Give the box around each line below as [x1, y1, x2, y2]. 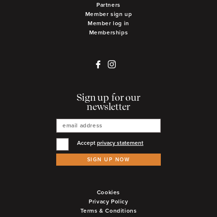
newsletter [87, 102, 130, 112]
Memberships [89, 29, 128, 36]
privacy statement [97, 139, 143, 147]
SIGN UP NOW [87, 156, 130, 163]
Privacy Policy [89, 198, 128, 206]
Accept [77, 139, 97, 147]
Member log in [88, 19, 129, 27]
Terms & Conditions [80, 207, 137, 215]
